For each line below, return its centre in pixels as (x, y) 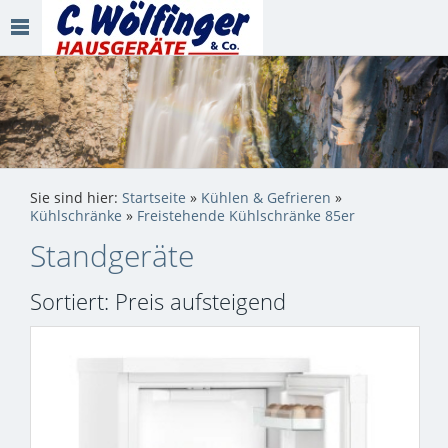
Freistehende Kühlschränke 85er (246, 216)
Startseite (154, 198)
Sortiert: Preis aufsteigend (158, 301)
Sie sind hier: (76, 198)
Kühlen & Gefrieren (266, 198)
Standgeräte (112, 256)
